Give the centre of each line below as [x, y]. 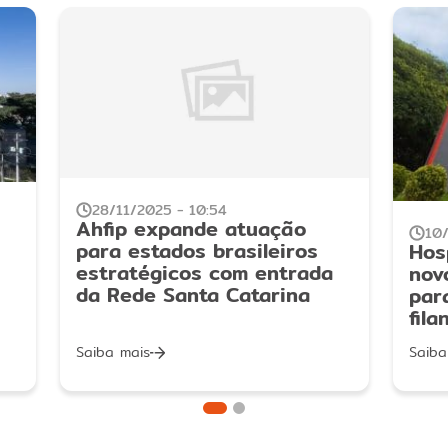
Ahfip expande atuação [190, 229]
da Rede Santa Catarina [192, 295]
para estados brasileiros [196, 251]
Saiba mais [112, 352]
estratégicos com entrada [204, 273]
